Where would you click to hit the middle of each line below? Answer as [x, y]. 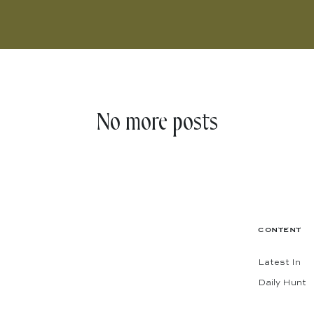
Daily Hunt [282, 283]
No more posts [157, 123]
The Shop [280, 303]
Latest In [279, 263]
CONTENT [280, 230]
